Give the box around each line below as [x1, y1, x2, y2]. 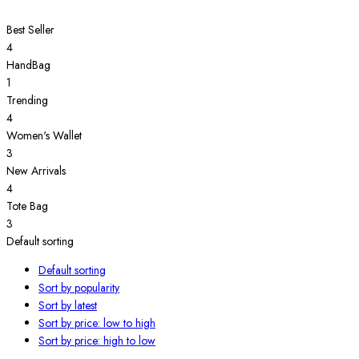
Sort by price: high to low [38, 333, 155, 349]
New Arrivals [6, 163, 66, 179]
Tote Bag [6, 198, 48, 215]
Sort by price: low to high [38, 315, 155, 332]
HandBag [6, 57, 50, 74]
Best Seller [6, 22, 54, 38]
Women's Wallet [6, 127, 82, 144]
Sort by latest [38, 297, 97, 314]
